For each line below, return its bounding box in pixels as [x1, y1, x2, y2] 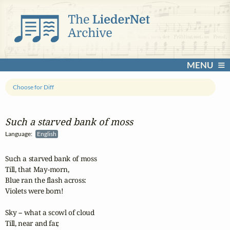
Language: [5, 130, 35, 138]
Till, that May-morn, [5, 164, 69, 175]
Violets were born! [5, 186, 64, 196]
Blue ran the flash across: [5, 175, 87, 185]
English [37, 130, 58, 138]
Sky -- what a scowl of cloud [5, 207, 94, 218]
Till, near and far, [5, 218, 59, 228]
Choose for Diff [13, 83, 54, 91]
